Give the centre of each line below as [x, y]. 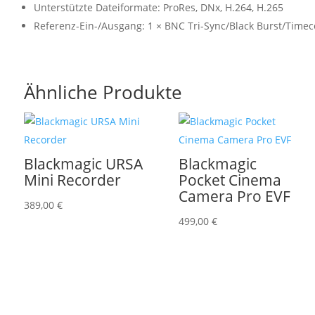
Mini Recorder [72, 180]
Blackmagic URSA [83, 164]
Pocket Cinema [230, 180]
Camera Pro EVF [235, 197]
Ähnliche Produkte [103, 92]
